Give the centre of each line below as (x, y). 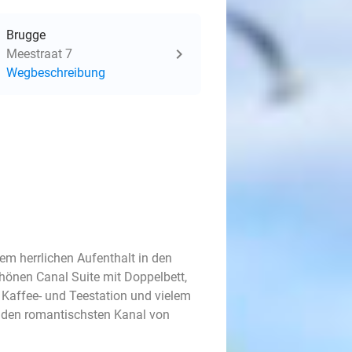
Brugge (26, 35)
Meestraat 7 (39, 54)
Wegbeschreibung (56, 73)
